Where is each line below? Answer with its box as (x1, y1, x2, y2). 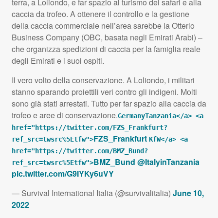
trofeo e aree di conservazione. (12, 109, 118, 121)
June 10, (173, 187, 204, 199)
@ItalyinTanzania (137, 156, 200, 168)
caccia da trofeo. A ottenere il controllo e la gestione (12, 8, 189, 20)
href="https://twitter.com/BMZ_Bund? (12, 147, 148, 155)
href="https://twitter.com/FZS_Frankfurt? (12, 124, 167, 132)
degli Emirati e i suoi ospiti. (12, 55, 104, 67)
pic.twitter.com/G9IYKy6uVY (12, 168, 114, 180)
